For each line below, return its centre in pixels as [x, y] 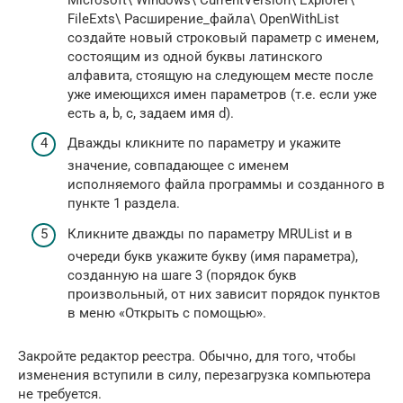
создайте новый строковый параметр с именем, [223, 37]
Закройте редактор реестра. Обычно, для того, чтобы [187, 356]
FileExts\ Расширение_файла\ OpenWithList [203, 18]
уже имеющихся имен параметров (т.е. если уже [222, 94]
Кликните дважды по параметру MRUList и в [210, 233]
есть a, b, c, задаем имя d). [151, 113]
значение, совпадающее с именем [178, 166]
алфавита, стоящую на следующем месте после [220, 75]
